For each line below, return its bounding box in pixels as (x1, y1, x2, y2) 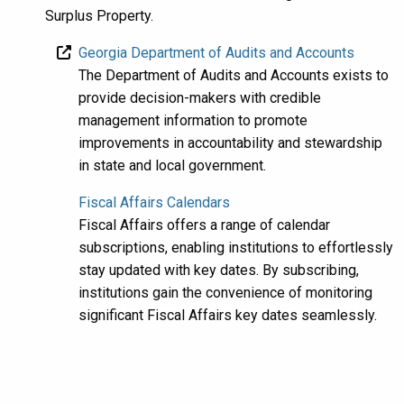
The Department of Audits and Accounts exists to (78, 66, 390, 84)
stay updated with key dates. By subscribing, (78, 261, 360, 279)
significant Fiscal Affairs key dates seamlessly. (78, 306, 378, 324)
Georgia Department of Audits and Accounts (78, 43, 355, 61)
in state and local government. (78, 156, 267, 174)
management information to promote (78, 111, 308, 129)
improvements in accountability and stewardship (78, 133, 383, 151)
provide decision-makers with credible (78, 88, 322, 106)
